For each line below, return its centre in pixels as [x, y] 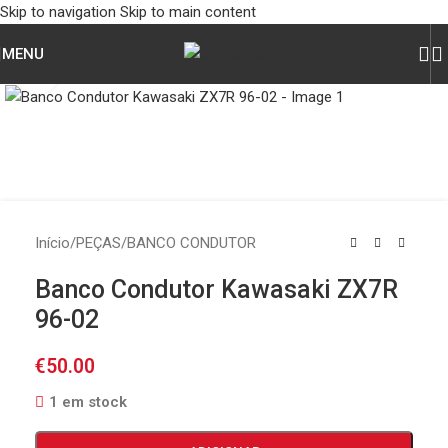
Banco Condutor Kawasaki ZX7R [216, 290]
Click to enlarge [110, 71]
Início [52, 243]
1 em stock [87, 402]
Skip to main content [188, 12]
